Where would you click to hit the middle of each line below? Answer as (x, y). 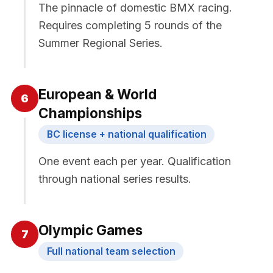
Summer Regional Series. (101, 43)
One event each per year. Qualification (135, 161)
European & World (97, 94)
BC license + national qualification (126, 134)
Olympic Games (90, 230)
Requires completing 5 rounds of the (130, 25)
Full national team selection (111, 251)
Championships (90, 113)
